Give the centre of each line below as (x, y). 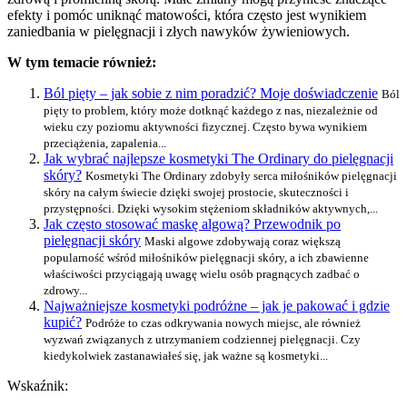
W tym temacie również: (82, 62)
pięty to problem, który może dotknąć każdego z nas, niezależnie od (211, 110)
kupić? (63, 322)
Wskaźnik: (38, 385)
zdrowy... (65, 290)
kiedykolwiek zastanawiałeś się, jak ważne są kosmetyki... (186, 355)
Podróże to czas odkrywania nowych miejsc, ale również (223, 323)
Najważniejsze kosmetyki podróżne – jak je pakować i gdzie (217, 305)
